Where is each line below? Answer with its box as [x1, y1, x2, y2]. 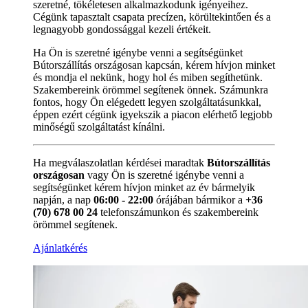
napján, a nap [33, 193, 93, 206]
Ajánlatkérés [33, 241, 87, 254]
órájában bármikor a [153, 193, 245, 206]
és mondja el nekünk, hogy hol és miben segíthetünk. [33, 71, 263, 83]
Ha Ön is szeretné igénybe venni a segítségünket [33, 46, 243, 58]
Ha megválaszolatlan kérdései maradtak [33, 156, 207, 168]
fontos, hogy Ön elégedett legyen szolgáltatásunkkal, [33, 96, 261, 108]
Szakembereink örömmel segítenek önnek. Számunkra [33, 83, 268, 96]
